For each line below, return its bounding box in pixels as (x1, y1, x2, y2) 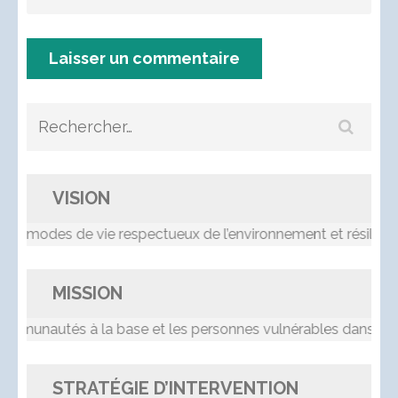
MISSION (52, 283, 123, 305)
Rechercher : (35, 114, 131, 133)
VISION (52, 187, 110, 210)
